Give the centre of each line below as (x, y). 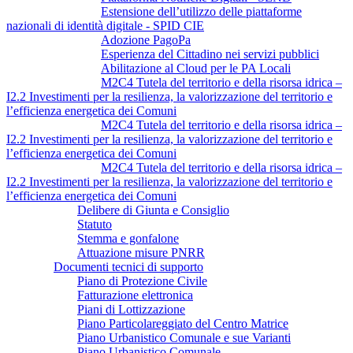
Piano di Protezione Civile (142, 281)
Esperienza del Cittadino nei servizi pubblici (210, 54)
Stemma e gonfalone (128, 238)
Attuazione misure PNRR (141, 252)
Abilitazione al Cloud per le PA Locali (196, 68)
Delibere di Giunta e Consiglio (153, 210)
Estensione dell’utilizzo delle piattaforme (201, 11)
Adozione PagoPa (146, 39)
